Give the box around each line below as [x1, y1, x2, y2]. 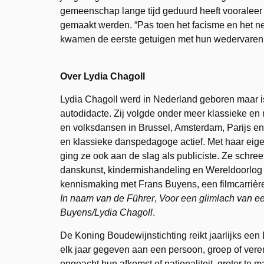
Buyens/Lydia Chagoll [60, 207, 153, 217]
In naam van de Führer [60, 193, 154, 203]
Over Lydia [60, 71, 108, 81]
